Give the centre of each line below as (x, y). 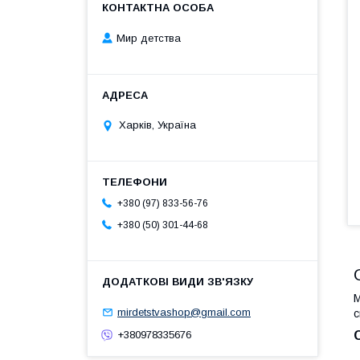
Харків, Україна (157, 125)
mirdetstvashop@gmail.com (184, 312)
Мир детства (149, 38)
